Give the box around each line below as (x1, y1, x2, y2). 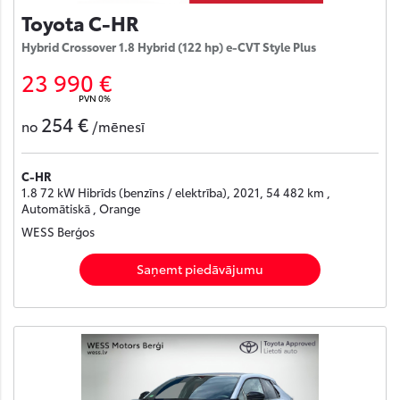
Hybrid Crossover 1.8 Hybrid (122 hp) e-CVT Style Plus (21, 38, 316, 55)
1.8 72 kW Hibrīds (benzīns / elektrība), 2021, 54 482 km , (21, 183, 330, 200)
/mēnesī (88, 115, 148, 136)
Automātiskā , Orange (21, 199, 140, 216)
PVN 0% (79, 91, 111, 105)
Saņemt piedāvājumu (137, 259, 263, 278)
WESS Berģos (21, 222, 95, 239)
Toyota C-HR (21, 8, 139, 37)
